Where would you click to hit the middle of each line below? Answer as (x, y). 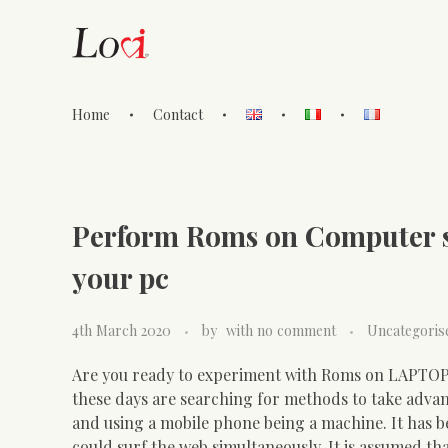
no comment (296, 330)
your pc (120, 277)
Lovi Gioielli (98, 134)
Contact (178, 114)
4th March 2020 (121, 330)
